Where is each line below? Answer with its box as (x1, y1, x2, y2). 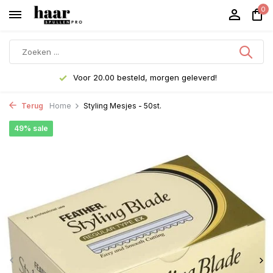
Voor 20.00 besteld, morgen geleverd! (70, 73, 217, 82)
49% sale (14, 124, 48, 133)
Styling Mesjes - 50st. (83, 101, 161, 110)
